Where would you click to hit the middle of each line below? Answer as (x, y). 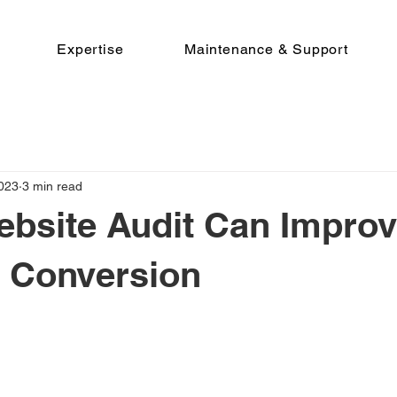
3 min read (52, 186)
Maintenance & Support (266, 49)
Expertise (90, 49)
